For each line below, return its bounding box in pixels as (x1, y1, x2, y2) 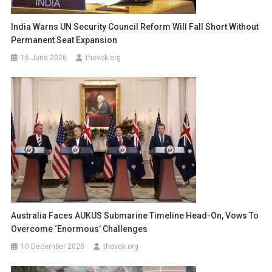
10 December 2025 (21, 242, 85, 251)
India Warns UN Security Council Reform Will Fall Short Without (11, 22, 259, 32)
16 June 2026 (21, 53, 67, 63)
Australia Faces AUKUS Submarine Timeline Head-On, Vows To (11, 211, 259, 221)
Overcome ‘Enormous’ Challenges (11, 224, 148, 234)
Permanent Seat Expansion (11, 35, 118, 46)
